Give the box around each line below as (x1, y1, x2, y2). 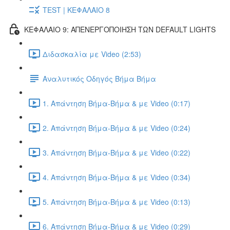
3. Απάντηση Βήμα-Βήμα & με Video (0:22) (43, 147, 190, 158)
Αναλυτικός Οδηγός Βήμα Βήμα (43, 73, 156, 84)
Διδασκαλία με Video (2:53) (43, 48, 141, 59)
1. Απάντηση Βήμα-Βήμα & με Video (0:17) (43, 98, 190, 108)
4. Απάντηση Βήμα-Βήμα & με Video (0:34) (43, 171, 190, 182)
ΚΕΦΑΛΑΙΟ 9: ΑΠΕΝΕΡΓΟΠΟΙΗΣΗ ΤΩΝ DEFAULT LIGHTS (24, 24, 216, 34)
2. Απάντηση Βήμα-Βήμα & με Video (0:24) (43, 122, 190, 133)
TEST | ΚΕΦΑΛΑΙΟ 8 (43, 4, 110, 15)
